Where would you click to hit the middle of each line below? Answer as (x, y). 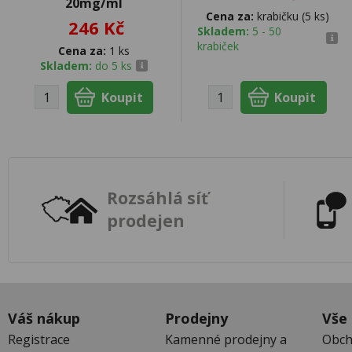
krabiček (218, 46)
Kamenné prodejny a (226, 339)
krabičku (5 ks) (291, 16)
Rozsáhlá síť (158, 198)
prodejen (146, 221)
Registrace (39, 339)
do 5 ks (114, 65)
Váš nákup (44, 318)
